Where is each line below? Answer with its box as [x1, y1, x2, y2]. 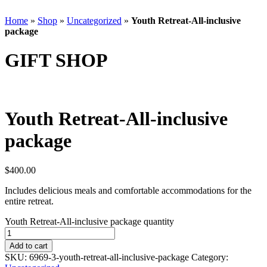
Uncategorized [67, 15, 122, 26]
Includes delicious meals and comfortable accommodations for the [5, 185, 252, 195]
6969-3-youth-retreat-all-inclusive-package [29, 252, 189, 262]
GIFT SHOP [5, 49, 108, 72]
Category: [191, 252, 228, 262]
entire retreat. [5, 195, 54, 206]
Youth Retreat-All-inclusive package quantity [5, 216, 174, 226]
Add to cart [10, 241, 48, 250]
